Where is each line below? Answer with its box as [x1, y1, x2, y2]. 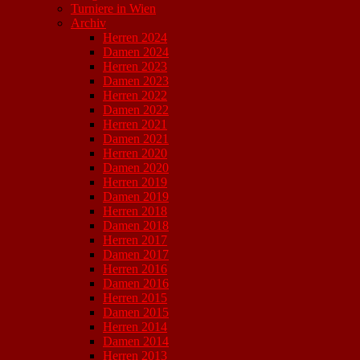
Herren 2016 [103, 262, 167, 276]
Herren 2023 [103, 59, 167, 73]
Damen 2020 [103, 161, 169, 174]
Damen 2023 [103, 74, 169, 88]
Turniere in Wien [71, 2, 156, 15]
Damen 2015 [103, 305, 169, 319]
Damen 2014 [103, 334, 169, 348]
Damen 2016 [103, 276, 169, 290]
